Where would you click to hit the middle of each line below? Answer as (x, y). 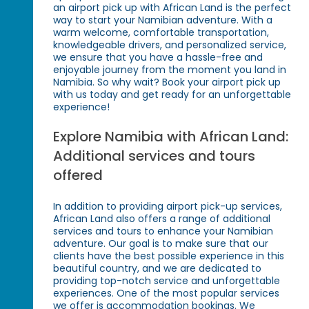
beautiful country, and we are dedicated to (158, 269)
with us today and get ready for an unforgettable (172, 95)
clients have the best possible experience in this (169, 256)
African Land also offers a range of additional (162, 219)
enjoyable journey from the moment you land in (170, 70)
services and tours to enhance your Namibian (163, 231)
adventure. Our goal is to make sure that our (161, 244)
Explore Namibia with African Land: (171, 137)
